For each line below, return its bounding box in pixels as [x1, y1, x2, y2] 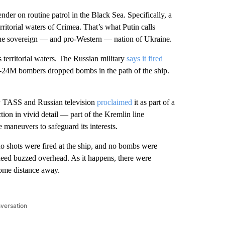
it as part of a [132, 98, 175, 106]
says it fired [126, 54, 163, 63]
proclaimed [96, 98, 132, 106]
